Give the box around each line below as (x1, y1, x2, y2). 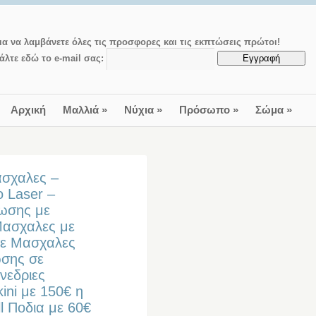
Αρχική (10, 104, 46, 116)
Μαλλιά (62, 104, 99, 116)
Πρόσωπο (178, 104, 230, 116)
